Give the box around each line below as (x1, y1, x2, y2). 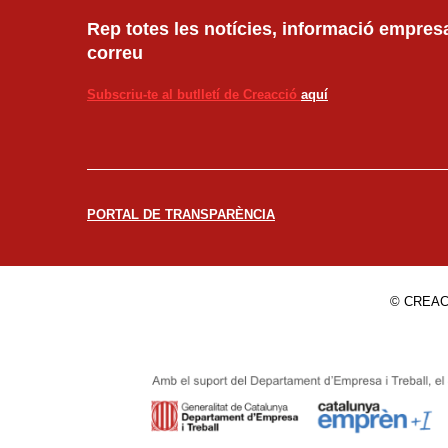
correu (87, 43, 143, 63)
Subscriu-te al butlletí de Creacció (87, 87, 301, 102)
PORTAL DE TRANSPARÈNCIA (87, 206, 275, 222)
